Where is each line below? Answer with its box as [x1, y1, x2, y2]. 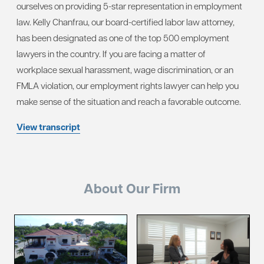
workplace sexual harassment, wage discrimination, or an [16, 63, 233, 75]
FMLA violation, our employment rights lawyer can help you [16, 79, 239, 91]
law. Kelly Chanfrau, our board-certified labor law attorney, [16, 15, 235, 28]
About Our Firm [84, 179, 180, 198]
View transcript [16, 120, 80, 133]
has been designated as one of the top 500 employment [16, 31, 229, 44]
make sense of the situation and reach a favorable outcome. [16, 95, 241, 107]
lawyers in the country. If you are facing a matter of [16, 47, 206, 60]
